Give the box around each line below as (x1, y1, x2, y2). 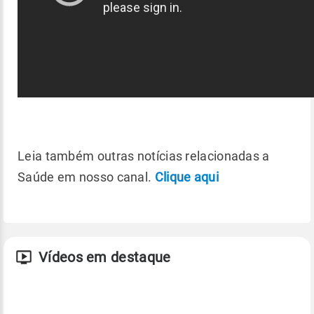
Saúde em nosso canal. (18, 169, 155, 184)
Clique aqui (154, 169, 219, 184)
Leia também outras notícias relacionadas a (18, 148, 270, 163)
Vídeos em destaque (39, 248, 171, 266)
